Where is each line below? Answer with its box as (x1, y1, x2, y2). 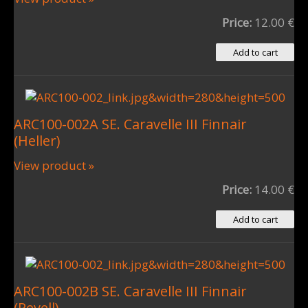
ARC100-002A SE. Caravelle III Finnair (14, 115, 247, 133)
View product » (14, 157, 94, 173)
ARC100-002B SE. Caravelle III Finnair (14, 282, 247, 300)
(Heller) (14, 131, 60, 150)
